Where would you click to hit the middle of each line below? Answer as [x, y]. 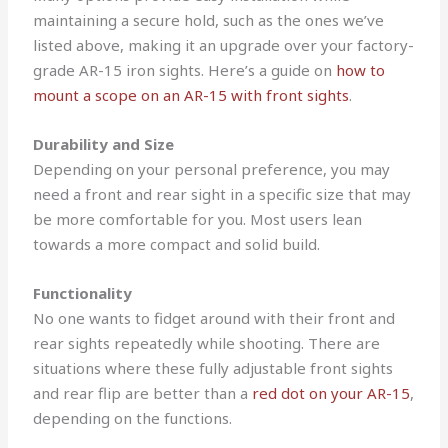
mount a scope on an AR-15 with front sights [191, 94]
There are [344, 342]
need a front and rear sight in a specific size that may [222, 193]
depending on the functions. [135, 417]
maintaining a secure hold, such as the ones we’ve [209, 19]
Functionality [83, 292]
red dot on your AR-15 [331, 392]
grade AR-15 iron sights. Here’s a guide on [185, 69]
